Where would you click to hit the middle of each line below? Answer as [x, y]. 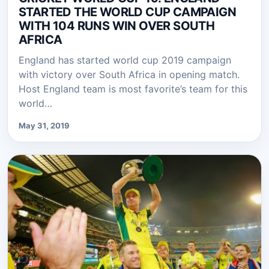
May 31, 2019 [44, 126]
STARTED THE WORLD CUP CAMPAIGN [127, 12]
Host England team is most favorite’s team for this [133, 89]
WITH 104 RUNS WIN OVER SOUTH [117, 26]
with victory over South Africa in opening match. [129, 75]
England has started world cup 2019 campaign [125, 60]
